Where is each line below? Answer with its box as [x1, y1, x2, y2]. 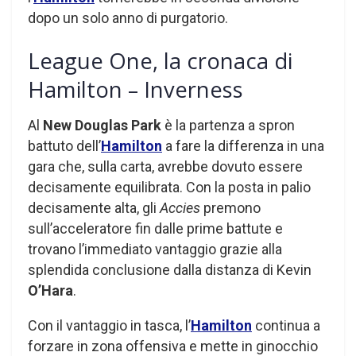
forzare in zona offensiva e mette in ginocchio [28, 337, 318, 354]
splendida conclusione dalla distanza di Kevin [28, 261, 311, 278]
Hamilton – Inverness [28, 74, 243, 104]
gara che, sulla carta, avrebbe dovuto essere [28, 157, 303, 175]
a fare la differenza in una [162, 137, 324, 154]
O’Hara [28, 281, 73, 299]
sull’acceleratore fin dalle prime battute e [28, 219, 283, 237]
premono [200, 199, 261, 216]
